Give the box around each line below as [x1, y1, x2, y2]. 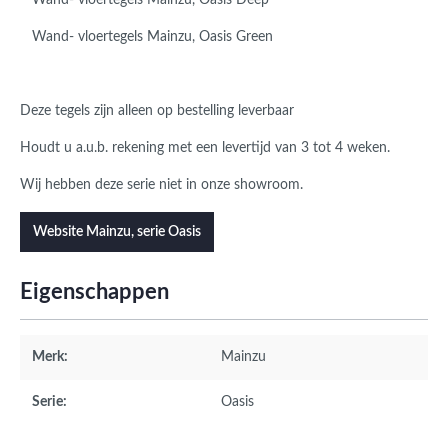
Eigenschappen [20, 281, 169, 304]
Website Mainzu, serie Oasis [33, 225, 201, 240]
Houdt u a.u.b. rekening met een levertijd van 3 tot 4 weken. [20, 141, 390, 156]
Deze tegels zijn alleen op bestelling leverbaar [20, 104, 294, 119]
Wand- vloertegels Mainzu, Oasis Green [20, 30, 273, 45]
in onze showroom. [182, 178, 303, 193]
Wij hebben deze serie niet [20, 178, 182, 193]
